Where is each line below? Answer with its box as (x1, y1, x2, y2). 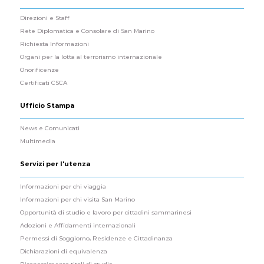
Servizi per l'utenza (20, 159, 90, 168)
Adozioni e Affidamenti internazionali (20, 221, 136, 229)
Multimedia (20, 137, 55, 145)
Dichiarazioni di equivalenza (20, 247, 107, 255)
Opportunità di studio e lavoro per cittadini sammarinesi (20, 208, 192, 216)
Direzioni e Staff (20, 14, 70, 22)
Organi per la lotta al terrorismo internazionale (20, 52, 162, 61)
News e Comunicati (20, 124, 80, 132)
